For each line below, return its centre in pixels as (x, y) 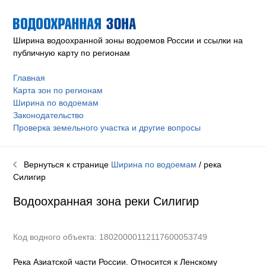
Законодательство (49, 115)
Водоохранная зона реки (82, 201)
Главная (29, 77)
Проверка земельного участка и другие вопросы (107, 127)
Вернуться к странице (64, 164)
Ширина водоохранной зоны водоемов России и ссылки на (128, 40)
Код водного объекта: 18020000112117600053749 (110, 237)
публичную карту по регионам (72, 53)
